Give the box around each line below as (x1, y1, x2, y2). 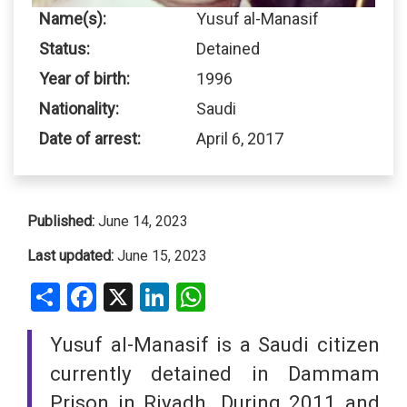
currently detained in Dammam (50, 362, 380, 386)
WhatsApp (205, 282, 303, 307)
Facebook (96, 282, 188, 307)
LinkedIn (169, 282, 251, 307)
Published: (27, 212, 94, 230)
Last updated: (27, 246, 114, 264)
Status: (39, 38, 90, 58)
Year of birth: (39, 68, 130, 88)
